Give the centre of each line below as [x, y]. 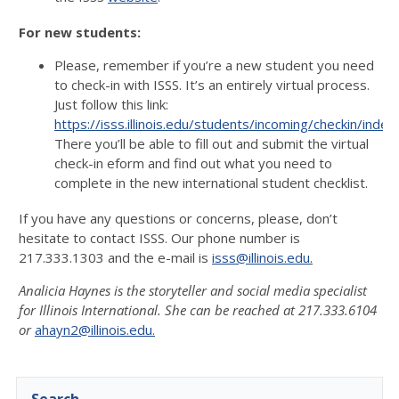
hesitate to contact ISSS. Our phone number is [159, 238]
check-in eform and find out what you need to [193, 163]
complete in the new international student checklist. [211, 183]
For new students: [80, 32]
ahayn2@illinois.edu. [95, 330]
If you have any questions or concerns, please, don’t [178, 218]
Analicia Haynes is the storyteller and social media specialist [193, 290]
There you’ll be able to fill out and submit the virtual [212, 143]
